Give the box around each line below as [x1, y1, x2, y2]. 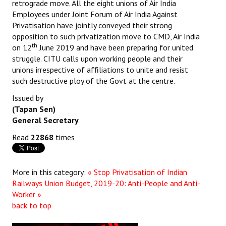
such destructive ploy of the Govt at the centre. [12, 76, 175, 86]
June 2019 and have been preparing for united [37, 42, 193, 53]
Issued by [12, 93, 43, 103]
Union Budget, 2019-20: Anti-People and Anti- [44, 178, 200, 189]
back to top [12, 200, 51, 211]
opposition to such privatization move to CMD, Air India [12, 31, 200, 42]
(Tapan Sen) [12, 104, 55, 115]
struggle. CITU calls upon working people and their [12, 53, 183, 64]
